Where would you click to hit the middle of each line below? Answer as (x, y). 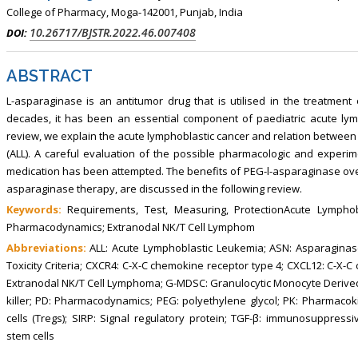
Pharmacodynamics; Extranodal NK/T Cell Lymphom (130, 227)
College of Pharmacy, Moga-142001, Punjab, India (124, 12)
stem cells (30, 335)
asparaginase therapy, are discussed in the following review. (154, 188)
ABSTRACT (49, 76)
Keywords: (37, 209)
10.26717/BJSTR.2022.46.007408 (112, 32)
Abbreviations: (48, 247)
